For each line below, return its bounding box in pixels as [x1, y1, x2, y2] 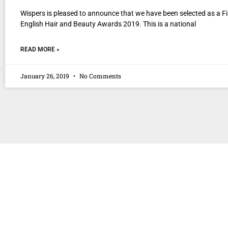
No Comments [78, 72, 121, 80]
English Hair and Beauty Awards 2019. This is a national [20, 20, 196, 28]
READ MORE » [20, 46, 60, 53]
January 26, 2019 [20, 72, 71, 80]
